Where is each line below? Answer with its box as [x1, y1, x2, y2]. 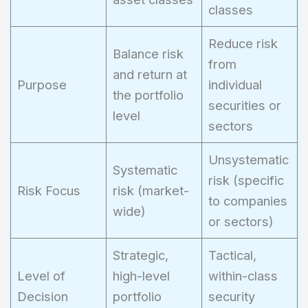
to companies [208, 193, 287, 209]
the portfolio [112, 87, 184, 103]
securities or [208, 98, 281, 113]
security [208, 289, 255, 305]
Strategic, [112, 247, 168, 263]
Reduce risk [208, 36, 278, 52]
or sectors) [208, 214, 274, 230]
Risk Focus [16, 183, 80, 199]
